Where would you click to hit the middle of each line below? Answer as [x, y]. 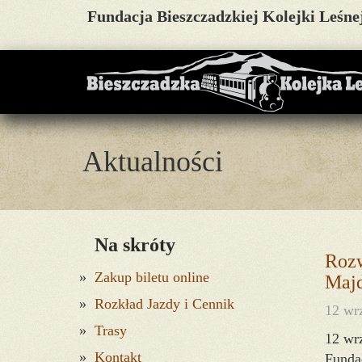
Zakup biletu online [152, 277]
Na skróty [135, 245]
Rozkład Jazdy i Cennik [164, 304]
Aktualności [153, 162]
